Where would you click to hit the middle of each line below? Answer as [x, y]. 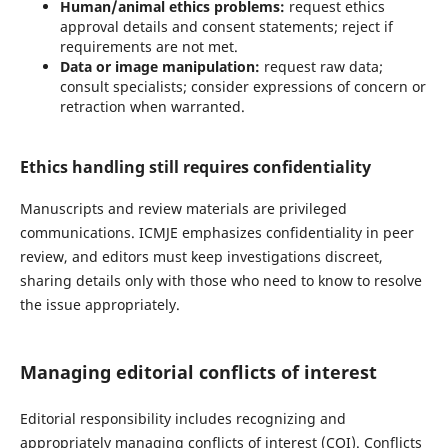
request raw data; [321, 67]
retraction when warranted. [152, 107]
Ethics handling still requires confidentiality [195, 167]
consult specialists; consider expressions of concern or [242, 87]
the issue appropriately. [101, 305]
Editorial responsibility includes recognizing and [182, 419]
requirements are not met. [148, 47]
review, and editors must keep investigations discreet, [201, 257]
